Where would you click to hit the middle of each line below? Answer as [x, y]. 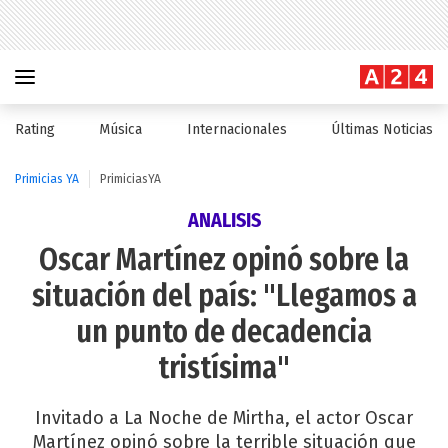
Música [121, 129]
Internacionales [236, 129]
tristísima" [224, 368]
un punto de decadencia [224, 332]
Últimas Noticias [381, 129]
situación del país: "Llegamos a [224, 296]
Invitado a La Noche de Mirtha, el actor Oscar [224, 418]
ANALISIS [224, 220]
